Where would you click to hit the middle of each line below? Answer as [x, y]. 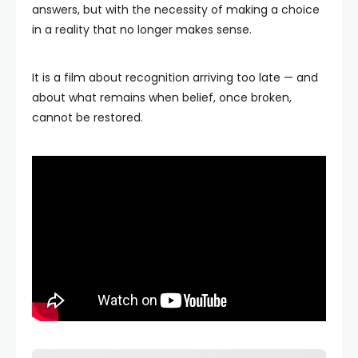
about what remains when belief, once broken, [162, 97]
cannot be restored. [88, 117]
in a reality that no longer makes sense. [142, 30]
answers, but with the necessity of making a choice [176, 10]
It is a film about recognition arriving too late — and [175, 78]
